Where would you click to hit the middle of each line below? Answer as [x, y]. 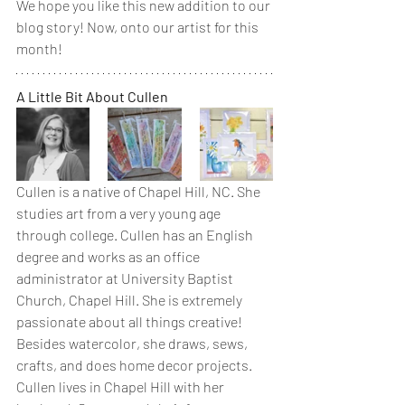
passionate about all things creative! [131, 321]
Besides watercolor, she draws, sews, [133, 343]
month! [41, 48]
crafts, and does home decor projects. [136, 364]
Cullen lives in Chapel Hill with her [122, 386]
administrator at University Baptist [126, 278]
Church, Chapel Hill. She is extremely [131, 299]
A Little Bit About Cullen [92, 96]
